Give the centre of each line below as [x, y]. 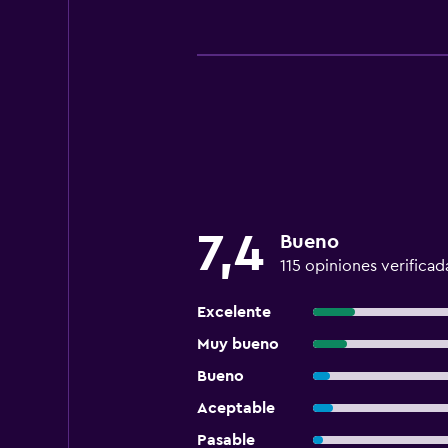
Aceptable [235, 408]
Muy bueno [237, 344]
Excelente [233, 312]
